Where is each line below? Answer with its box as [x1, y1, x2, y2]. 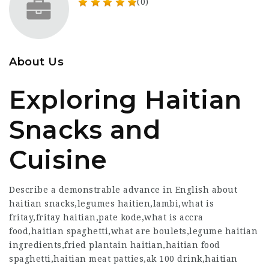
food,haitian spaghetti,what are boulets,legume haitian [9, 226, 258, 236]
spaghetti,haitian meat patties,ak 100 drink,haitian [9, 254, 238, 264]
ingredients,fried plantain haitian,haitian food [9, 240, 220, 250]
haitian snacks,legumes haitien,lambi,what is [9, 199, 214, 208]
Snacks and [9, 114, 160, 145]
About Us [9, 55, 64, 68]
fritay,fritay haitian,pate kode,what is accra [9, 213, 204, 222]
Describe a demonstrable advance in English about [9, 185, 237, 195]
